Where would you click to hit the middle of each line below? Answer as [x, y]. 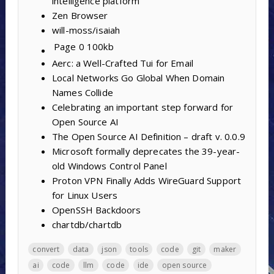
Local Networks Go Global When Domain [138, 77]
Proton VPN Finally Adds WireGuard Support [146, 180]
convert [46, 249]
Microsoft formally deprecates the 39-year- [146, 151]
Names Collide [82, 92]
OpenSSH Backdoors [96, 209]
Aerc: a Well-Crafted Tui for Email [123, 63]
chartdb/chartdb [87, 224]
